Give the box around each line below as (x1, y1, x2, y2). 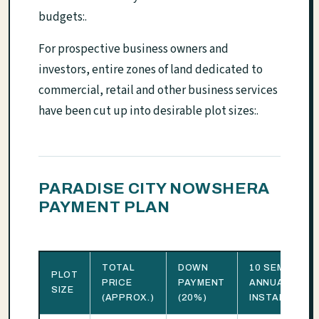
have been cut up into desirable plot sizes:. (38, 103, 258, 120)
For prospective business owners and (38, 41, 229, 58)
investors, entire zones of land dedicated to (38, 61, 263, 79)
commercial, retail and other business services (38, 82, 278, 100)
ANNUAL (249, 278, 290, 288)
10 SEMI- (249, 263, 291, 273)
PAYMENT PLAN (38, 198, 170, 216)
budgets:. (38, 9, 87, 26)
